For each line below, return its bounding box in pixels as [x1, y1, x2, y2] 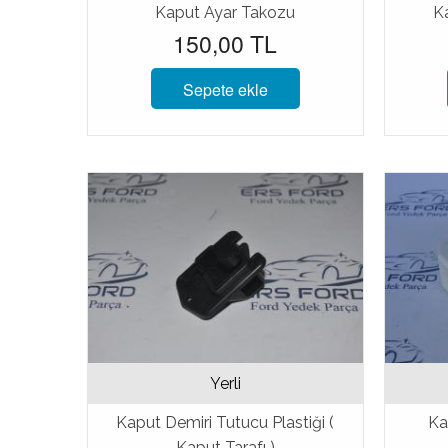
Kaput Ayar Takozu [155, 2, 296, 22]
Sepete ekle [182, 77, 268, 101]
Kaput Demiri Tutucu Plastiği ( [116, 412, 335, 432]
